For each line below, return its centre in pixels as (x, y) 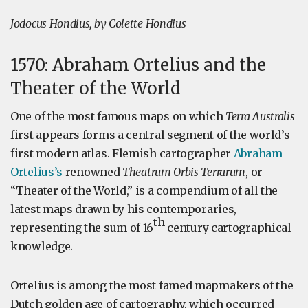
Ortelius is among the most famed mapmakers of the (152, 285)
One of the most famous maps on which (118, 116)
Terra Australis (260, 116)
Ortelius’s (36, 172)
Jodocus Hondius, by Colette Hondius (98, 23)
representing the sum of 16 (82, 228)
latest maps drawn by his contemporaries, (124, 209)
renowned (92, 172)
